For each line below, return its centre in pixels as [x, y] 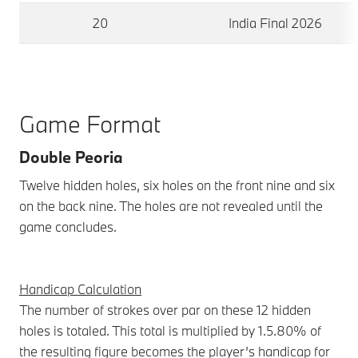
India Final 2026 [276, 22]
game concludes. [68, 226]
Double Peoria [71, 157]
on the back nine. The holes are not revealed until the [171, 205]
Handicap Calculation [80, 288]
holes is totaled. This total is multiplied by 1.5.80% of [170, 330]
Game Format [90, 123]
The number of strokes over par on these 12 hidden [165, 309]
